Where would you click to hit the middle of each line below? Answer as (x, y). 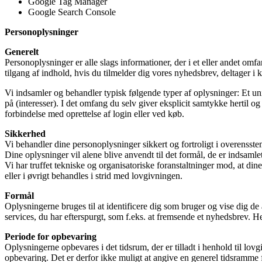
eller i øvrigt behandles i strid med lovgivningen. (94, 175)
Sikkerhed (25, 133)
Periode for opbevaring (51, 236)
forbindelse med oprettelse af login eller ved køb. (94, 113)
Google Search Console (72, 12)
